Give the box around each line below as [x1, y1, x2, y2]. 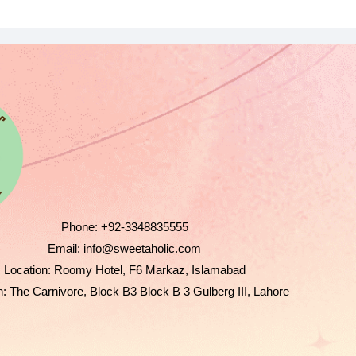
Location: [3, 262, 51, 277]
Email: [48, 241, 81, 255]
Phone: [60, 219, 98, 234]
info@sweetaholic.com [80, 241, 202, 255]
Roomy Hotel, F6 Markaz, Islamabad [50, 262, 246, 277]
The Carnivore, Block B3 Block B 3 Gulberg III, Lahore [6, 284, 290, 298]
